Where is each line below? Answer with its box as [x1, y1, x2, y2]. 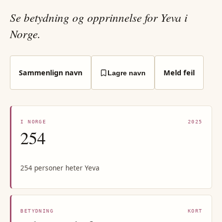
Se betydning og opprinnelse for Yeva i [10, 9, 187, 25]
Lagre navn [108, 68, 146, 77]
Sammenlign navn [18, 67, 82, 77]
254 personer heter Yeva [20, 163, 100, 173]
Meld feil [163, 67, 195, 77]
